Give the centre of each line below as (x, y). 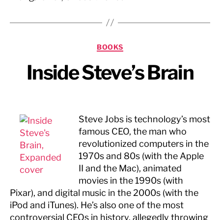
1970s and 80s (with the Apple (141, 156)
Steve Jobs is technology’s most (144, 119)
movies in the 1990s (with (131, 180)
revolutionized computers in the (144, 144)
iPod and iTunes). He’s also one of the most (97, 205)
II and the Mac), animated (130, 168)
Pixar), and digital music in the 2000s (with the (104, 193)
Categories (132, 45)
